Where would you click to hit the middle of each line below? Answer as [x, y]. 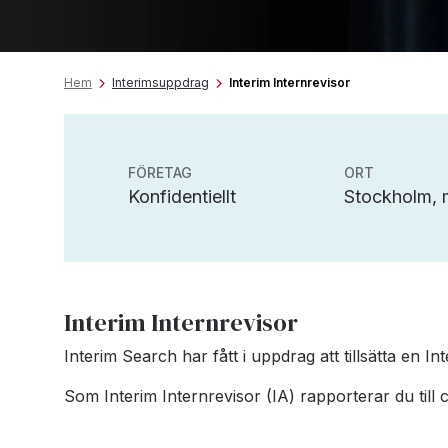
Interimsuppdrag [160, 82]
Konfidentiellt [182, 196]
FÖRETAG [160, 172]
